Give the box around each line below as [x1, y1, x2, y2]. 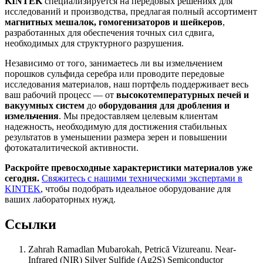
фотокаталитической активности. [5, 143, 139, 153]
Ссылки [5, 217, 56, 232]
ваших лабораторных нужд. [5, 194, 116, 205]
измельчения [5, 111, 59, 122]
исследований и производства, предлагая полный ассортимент [5, 6, 257, 17]
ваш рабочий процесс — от [5, 90, 116, 100]
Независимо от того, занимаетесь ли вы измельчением [5, 58, 222, 69]
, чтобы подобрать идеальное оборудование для [41, 184, 231, 194]
